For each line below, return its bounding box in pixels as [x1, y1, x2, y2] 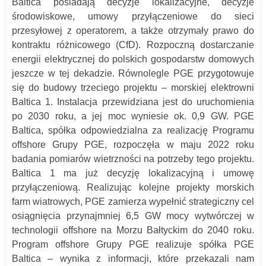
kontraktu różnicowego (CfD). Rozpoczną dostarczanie [12, 40, 254, 50]
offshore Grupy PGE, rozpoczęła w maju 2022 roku [12, 140, 254, 150]
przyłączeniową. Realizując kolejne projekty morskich [12, 182, 254, 193]
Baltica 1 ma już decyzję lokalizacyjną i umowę [12, 168, 254, 179]
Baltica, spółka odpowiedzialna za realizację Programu [12, 125, 254, 136]
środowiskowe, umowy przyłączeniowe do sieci [12, 11, 254, 22]
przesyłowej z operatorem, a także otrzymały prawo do [12, 26, 254, 36]
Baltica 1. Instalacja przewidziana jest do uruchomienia [12, 97, 254, 107]
